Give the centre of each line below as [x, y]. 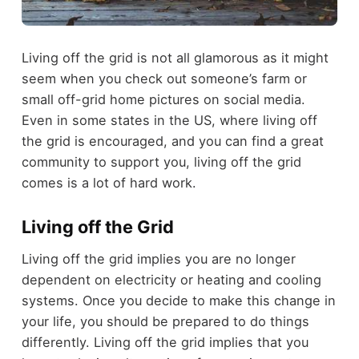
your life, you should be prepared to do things [165, 322]
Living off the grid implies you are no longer [158, 259]
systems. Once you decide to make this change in [178, 301]
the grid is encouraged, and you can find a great [172, 141]
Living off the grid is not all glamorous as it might [175, 57]
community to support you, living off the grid [161, 161]
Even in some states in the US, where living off [169, 120]
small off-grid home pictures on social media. [163, 99]
